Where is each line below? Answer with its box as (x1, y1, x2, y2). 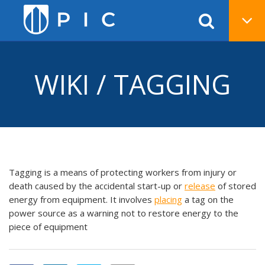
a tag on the (182, 193, 234, 205)
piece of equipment (9, 221, 88, 232)
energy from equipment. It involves (9, 193, 154, 205)
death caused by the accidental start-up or (9, 180, 185, 192)
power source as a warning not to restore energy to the (9, 207, 238, 219)
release (185, 180, 215, 192)
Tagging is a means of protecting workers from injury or (9, 166, 237, 178)
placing (154, 193, 182, 205)
